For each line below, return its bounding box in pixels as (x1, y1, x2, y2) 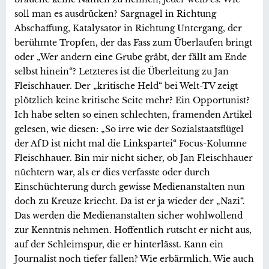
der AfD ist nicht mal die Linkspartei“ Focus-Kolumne (14, 138, 247, 149)
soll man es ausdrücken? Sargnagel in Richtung (14, 8, 216, 19)
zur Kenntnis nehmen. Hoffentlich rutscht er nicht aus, (14, 224, 252, 235)
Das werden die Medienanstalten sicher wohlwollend (14, 210, 243, 221)
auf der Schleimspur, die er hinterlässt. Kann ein (14, 238, 223, 250)
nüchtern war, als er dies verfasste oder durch (14, 166, 210, 178)
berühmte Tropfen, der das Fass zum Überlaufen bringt (14, 37, 252, 48)
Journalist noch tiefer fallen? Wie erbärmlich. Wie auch (14, 253, 254, 264)
